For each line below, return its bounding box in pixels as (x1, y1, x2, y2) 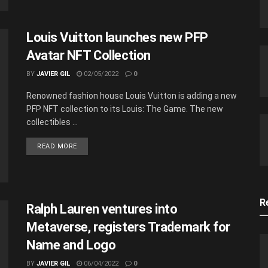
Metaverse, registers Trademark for (26, 220, 231, 235)
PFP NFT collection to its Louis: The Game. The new (26, 103, 223, 114)
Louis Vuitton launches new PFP (26, 29, 208, 45)
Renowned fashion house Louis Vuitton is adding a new (26, 90, 237, 100)
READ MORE (37, 142, 77, 150)
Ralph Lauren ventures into (26, 202, 178, 217)
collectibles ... (26, 117, 78, 127)
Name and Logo (26, 237, 116, 253)
